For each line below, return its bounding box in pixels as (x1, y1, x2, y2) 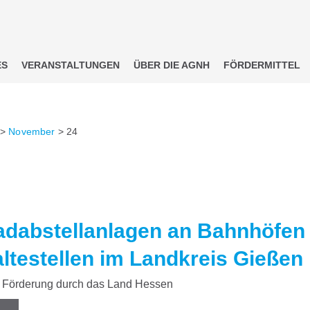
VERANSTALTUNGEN (21, 60, 120, 71)
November (8, 126, 55, 137)
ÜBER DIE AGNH (134, 60, 210, 71)
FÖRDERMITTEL (224, 60, 300, 71)
